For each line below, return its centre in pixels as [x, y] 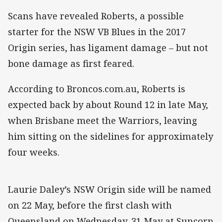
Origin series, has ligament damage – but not [108, 48]
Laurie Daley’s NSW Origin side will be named [110, 189]
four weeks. [34, 152]
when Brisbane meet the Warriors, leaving [103, 120]
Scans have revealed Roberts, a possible [96, 16]
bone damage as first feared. [71, 64]
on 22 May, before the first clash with [90, 205]
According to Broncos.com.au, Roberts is [97, 88]
